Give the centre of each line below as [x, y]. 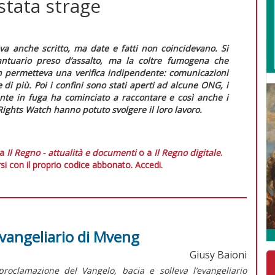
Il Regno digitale [187, 152]
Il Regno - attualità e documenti [72, 152]
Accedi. [149, 165]
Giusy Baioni [218, 254]
